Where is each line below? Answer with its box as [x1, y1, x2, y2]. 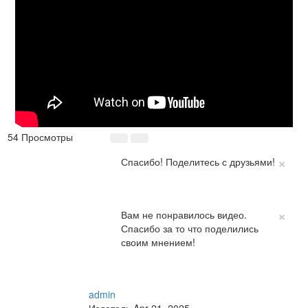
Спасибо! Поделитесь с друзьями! [121, 155, 276, 168]
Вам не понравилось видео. [121, 208, 247, 221]
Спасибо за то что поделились [121, 221, 259, 235]
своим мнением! [121, 235, 196, 249]
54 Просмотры [8, 130, 73, 144]
